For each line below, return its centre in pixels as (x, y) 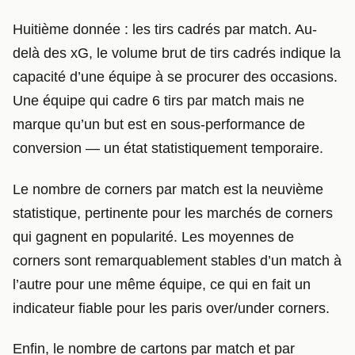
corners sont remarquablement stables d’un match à (177, 260)
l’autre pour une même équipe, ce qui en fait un (162, 284)
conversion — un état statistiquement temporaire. (168, 149)
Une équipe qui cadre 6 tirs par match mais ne (158, 101)
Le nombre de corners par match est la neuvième (168, 189)
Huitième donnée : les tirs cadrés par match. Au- (165, 30)
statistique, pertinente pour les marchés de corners (173, 213)
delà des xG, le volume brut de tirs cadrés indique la (177, 53)
